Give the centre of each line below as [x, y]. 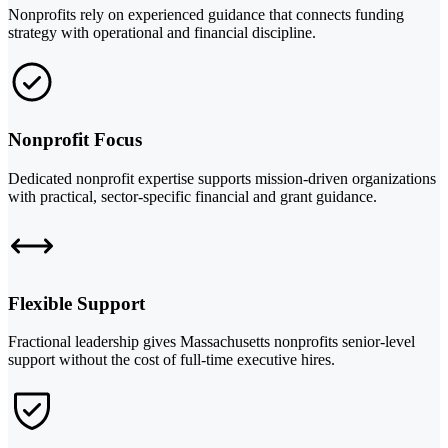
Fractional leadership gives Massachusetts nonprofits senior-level [211, 342]
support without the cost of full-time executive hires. [171, 360]
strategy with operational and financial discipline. [162, 33]
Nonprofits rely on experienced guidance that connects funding [206, 15]
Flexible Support [76, 303]
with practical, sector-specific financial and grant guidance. [192, 196]
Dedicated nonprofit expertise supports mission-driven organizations [222, 178]
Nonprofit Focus [75, 140]
